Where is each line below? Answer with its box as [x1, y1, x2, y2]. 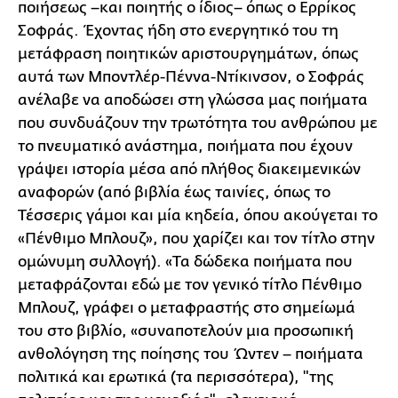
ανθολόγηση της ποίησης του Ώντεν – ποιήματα [18, 346, 363, 362]
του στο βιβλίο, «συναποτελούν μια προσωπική [18, 322, 354, 339]
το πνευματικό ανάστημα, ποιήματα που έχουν [18, 138, 353, 155]
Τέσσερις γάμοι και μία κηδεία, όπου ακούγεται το [18, 207, 378, 224]
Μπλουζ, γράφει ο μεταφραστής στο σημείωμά [18, 299, 355, 316]
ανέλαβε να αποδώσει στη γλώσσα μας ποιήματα [18, 92, 368, 108]
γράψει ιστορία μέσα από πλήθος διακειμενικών [18, 161, 361, 178]
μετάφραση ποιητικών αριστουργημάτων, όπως [18, 45, 359, 62]
